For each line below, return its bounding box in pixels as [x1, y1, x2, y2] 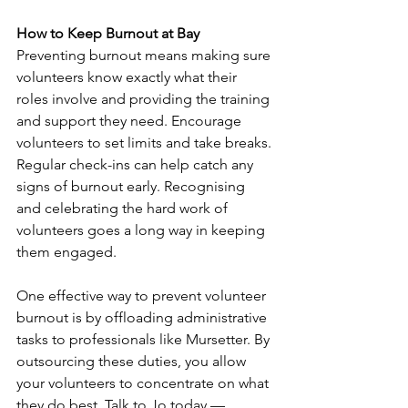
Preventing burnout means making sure [16, 46, 274, 64]
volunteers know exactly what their [16, 68, 240, 86]
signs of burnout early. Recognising [16, 178, 249, 195]
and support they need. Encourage [16, 112, 245, 129]
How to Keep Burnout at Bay [16, 25, 199, 42]
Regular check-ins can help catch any [16, 156, 257, 173]
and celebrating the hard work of [16, 199, 231, 217]
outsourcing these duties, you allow [16, 352, 250, 370]
